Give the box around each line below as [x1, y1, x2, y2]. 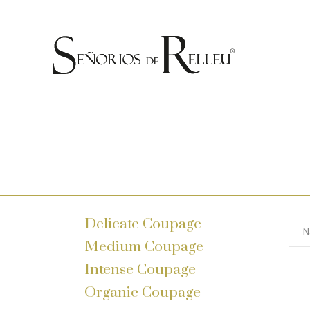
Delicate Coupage [84, 215, 201, 233]
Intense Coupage [84, 261, 196, 279]
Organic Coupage [84, 284, 201, 302]
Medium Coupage [84, 238, 203, 256]
